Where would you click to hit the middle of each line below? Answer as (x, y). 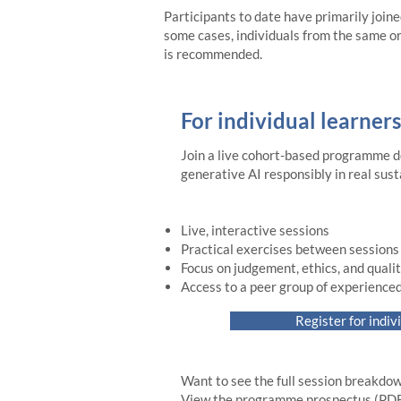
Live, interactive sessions (255, 230)
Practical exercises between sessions (290, 249)
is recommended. (213, 54)
